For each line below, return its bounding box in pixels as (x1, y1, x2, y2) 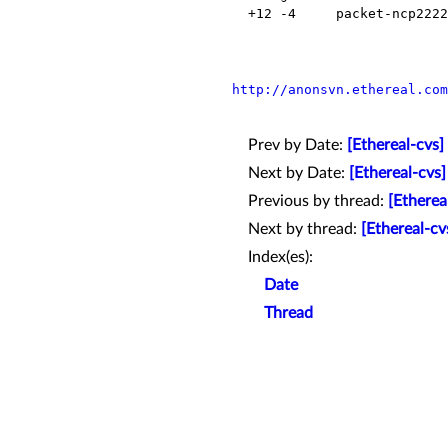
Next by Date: (248, 165, 349, 182)
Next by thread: (248, 221, 361, 238)
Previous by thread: (248, 193, 388, 210)
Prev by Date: (248, 137, 347, 154)
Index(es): (248, 249, 313, 266)
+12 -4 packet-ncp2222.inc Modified (232, 6, 248, 22)
